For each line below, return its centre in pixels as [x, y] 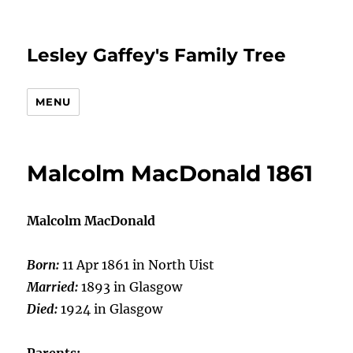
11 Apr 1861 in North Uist [139, 265]
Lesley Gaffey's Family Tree [157, 55]
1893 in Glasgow [132, 287]
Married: [54, 287]
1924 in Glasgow [112, 309]
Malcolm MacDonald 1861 [170, 173]
